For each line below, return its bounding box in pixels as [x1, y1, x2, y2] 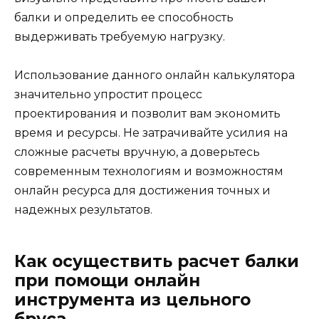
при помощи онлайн [14, 271, 200, 291]
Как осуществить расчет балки [14, 251, 299, 272]
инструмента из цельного [14, 290, 251, 310]
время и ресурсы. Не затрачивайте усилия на [14, 126, 288, 140]
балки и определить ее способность [14, 11, 234, 25]
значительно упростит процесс [14, 88, 202, 102]
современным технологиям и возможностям [14, 164, 283, 179]
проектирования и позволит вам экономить [14, 107, 281, 121]
